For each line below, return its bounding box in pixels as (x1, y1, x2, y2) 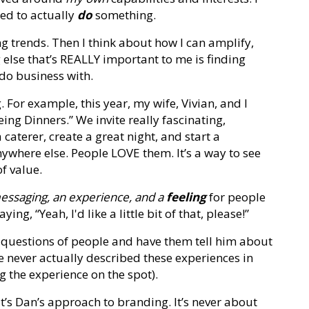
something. (92, 6, 156, 23)
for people (206, 188, 266, 205)
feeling (166, 188, 206, 205)
